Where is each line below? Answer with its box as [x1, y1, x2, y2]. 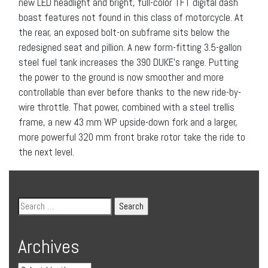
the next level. [19, 145, 74, 159]
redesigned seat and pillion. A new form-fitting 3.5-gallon [19, 40, 242, 54]
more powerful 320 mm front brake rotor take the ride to [19, 130, 245, 144]
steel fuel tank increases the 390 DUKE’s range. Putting [19, 55, 239, 69]
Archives [18, 234, 80, 258]
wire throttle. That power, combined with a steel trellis [19, 100, 234, 114]
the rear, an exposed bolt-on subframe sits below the [19, 25, 230, 39]
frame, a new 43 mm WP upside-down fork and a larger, [19, 115, 237, 129]
